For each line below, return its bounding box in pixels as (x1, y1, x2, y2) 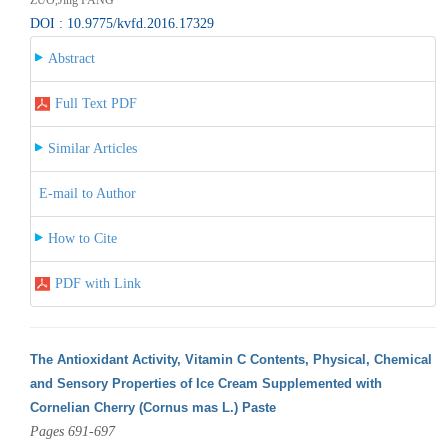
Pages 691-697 (29, 423, 115, 439)
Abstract (47, 50, 95, 66)
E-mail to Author (38, 185, 136, 201)
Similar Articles (47, 140, 137, 156)
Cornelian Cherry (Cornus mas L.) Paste (29, 399, 276, 415)
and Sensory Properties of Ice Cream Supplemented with (29, 375, 382, 391)
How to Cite (47, 230, 117, 246)
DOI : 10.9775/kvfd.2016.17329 (29, 15, 214, 31)
